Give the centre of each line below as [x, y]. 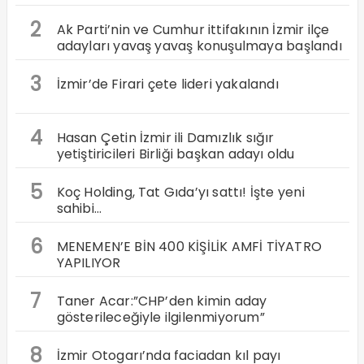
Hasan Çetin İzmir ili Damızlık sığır [165, 138]
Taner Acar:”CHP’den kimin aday [162, 301]
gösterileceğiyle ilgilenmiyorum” [160, 318]
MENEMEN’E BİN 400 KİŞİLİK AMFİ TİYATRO [189, 247]
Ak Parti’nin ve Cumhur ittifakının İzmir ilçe [193, 30]
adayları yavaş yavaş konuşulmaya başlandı [199, 46]
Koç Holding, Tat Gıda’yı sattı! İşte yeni [180, 193]
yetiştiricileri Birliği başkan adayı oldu [175, 154]
